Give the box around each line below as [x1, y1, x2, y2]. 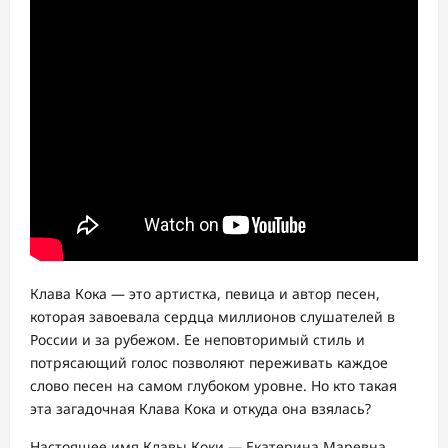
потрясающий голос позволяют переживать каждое [30, 353, 388, 372]
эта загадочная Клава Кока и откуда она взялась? [30, 399, 371, 418]
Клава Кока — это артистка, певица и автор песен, [30, 284, 380, 303]
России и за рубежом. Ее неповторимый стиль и [30, 330, 365, 349]
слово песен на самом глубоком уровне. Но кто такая [30, 376, 397, 395]
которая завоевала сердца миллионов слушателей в [30, 307, 395, 326]
